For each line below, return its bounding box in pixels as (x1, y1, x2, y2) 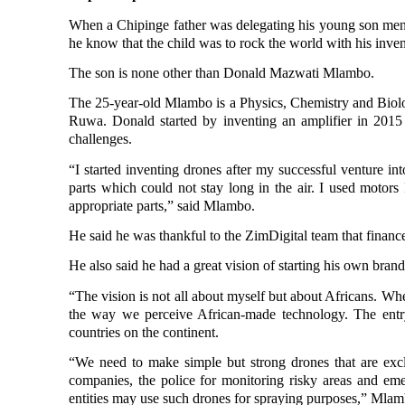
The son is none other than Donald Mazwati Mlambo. (69, 65, 374, 81)
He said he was (69, 228, 159, 243)
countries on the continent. (69, 324, 219, 340)
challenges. (69, 131, 132, 147)
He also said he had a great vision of (69, 258, 278, 274)
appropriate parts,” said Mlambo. (69, 197, 255, 213)
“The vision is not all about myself (69, 287, 269, 304)
